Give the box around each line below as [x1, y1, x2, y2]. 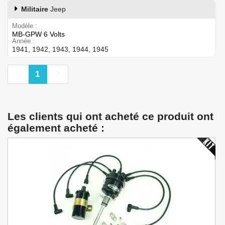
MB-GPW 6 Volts [12, 30, 65, 38]
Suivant [52, 68, 90, 78]
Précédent [14, 68, 63, 78]
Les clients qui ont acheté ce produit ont [8, 110, 213, 122]
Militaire [21, 5, 50, 13]
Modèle [12, 22, 33, 30]
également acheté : [8, 122, 104, 134]
